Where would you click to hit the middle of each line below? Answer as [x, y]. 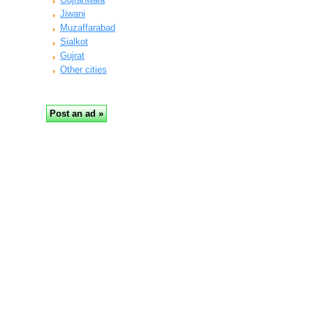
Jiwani [73, 14]
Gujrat [72, 56]
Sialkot [74, 42]
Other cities [83, 70]
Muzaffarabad [88, 28]
